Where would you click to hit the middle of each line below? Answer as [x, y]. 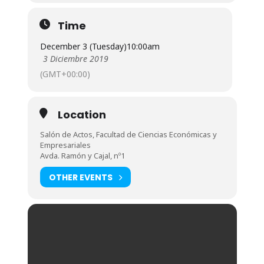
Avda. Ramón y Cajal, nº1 [82, 156]
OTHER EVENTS [80, 177]
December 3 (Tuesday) [83, 46]
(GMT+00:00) [65, 74]
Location [82, 115]
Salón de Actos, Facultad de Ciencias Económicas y [128, 134]
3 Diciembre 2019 [75, 59]
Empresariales [65, 145]
